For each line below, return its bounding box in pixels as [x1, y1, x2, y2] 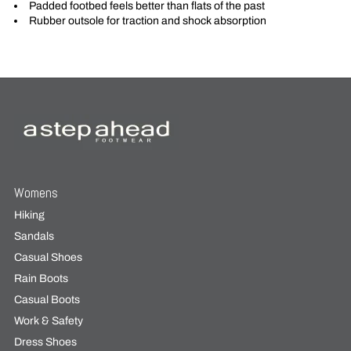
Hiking [13, 209, 45, 222]
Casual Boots [13, 294, 80, 306]
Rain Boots [13, 273, 68, 285]
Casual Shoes [13, 251, 82, 264]
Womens [13, 184, 58, 201]
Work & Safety [13, 315, 83, 327]
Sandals [13, 230, 54, 243]
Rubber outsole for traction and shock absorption [28, 15, 266, 27]
